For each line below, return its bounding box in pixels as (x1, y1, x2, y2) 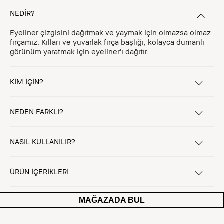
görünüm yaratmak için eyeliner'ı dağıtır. (10, 47, 149, 56)
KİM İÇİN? (10, 77, 43, 86)
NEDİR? (10, 8, 35, 17)
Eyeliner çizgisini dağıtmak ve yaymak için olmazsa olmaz (10, 28, 211, 37)
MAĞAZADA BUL (79, 196, 145, 204)
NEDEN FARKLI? (10, 107, 63, 116)
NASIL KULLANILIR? (10, 137, 75, 146)
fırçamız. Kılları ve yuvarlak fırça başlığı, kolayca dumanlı (10, 37, 204, 46)
